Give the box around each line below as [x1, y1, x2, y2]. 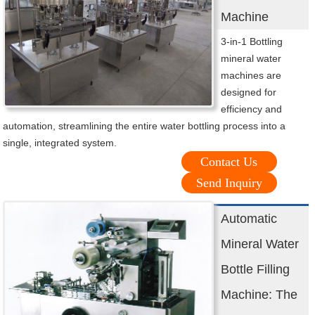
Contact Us [200, 155, 258, 169]
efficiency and [221, 103, 283, 115]
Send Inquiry [195, 176, 262, 191]
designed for [221, 86, 277, 98]
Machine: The [221, 288, 298, 302]
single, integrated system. [3, 137, 117, 149]
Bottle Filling [221, 262, 290, 277]
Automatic [221, 212, 278, 226]
